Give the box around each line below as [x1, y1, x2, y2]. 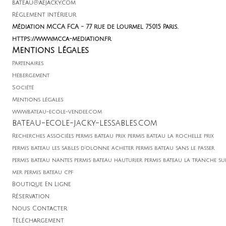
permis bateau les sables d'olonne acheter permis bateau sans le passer [12, 145, 214, 151]
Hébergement [12, 73, 49, 79]
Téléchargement [12, 217, 64, 224]
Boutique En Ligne [12, 181, 71, 188]
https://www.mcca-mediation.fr [12, 36, 113, 42]
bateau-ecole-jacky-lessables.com [12, 119, 157, 128]
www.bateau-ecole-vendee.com [12, 109, 102, 115]
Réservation [12, 193, 49, 200]
